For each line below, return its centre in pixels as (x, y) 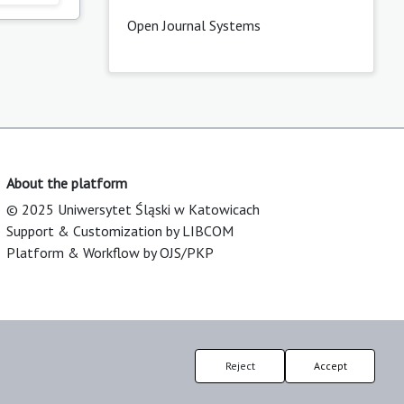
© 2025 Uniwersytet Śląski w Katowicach (133, 210)
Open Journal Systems (193, 26)
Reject (240, 366)
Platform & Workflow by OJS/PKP (110, 253)
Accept (330, 366)
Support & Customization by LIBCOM (120, 231)
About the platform (67, 184)
